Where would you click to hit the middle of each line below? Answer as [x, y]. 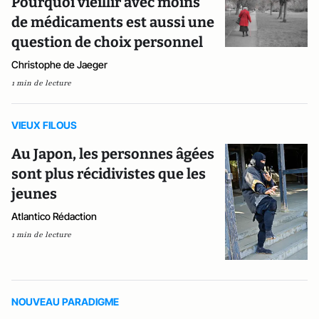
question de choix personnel [107, 42]
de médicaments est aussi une [113, 22]
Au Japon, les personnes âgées [113, 154]
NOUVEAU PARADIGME [65, 302]
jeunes [34, 194]
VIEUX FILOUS [44, 125]
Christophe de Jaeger [59, 64]
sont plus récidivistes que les [109, 174]
